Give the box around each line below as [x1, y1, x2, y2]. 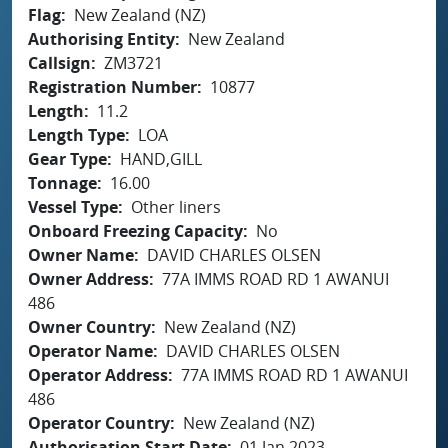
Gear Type [28, 147, 107, 170]
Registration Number [28, 75, 197, 98]
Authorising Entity [28, 27, 175, 50]
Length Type [28, 123, 125, 146]
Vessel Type [28, 195, 118, 218]
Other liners [131, 195, 221, 218]
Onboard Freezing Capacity [28, 219, 243, 242]
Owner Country [28, 315, 151, 338]
